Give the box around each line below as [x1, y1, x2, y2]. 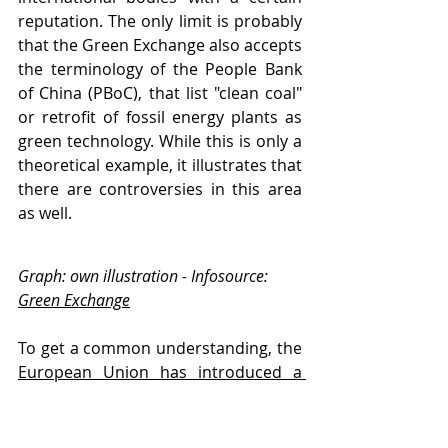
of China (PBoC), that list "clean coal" [18, 82, 302, 105]
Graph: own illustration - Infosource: [18, 264, 272, 287]
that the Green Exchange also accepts [18, 34, 302, 57]
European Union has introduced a [18, 360, 302, 383]
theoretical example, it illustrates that [18, 154, 302, 177]
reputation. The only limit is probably [18, 10, 302, 33]
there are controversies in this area [18, 178, 302, 201]
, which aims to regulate [93, 384, 302, 407]
